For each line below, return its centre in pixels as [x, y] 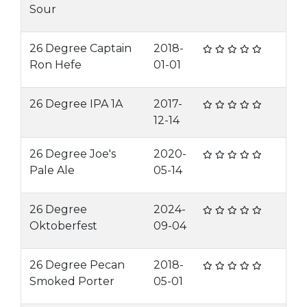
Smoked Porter [72, 281]
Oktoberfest [63, 226]
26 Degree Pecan [77, 265]
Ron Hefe [56, 65]
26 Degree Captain [81, 48]
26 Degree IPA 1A [76, 104]
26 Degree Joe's [73, 154]
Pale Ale [52, 170]
